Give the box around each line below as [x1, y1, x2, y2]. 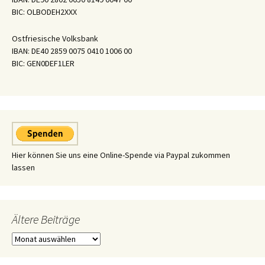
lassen [12, 162, 35, 173]
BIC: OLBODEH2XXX [12, 7, 77, 17]
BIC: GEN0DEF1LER [12, 58, 75, 69]
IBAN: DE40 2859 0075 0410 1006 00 [12, 46, 132, 56]
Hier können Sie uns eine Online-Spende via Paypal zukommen [12, 150, 230, 160]
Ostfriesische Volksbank [12, 33, 98, 44]
